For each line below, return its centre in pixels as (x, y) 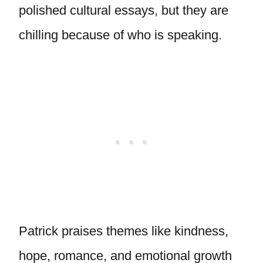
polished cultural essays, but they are (124, 10)
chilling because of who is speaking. (120, 35)
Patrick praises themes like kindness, (124, 231)
